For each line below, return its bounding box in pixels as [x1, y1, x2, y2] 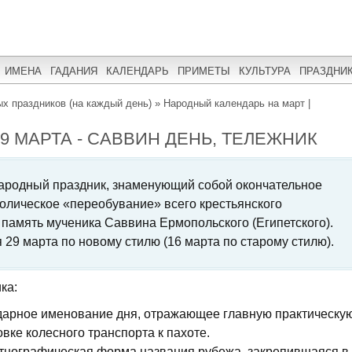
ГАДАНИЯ [50, 64, 97, 77]
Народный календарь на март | [163, 97, 310, 109]
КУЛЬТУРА [239, 64, 291, 77]
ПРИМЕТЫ [178, 64, 230, 77]
